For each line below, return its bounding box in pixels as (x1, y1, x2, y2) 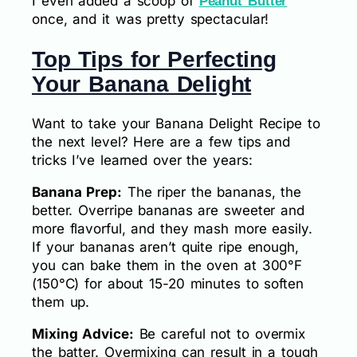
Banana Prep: (32, 184, 122, 201)
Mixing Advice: (32, 326, 134, 343)
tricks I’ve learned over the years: (32, 152, 253, 169)
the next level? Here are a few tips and (32, 134, 291, 151)
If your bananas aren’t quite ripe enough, (32, 239, 299, 256)
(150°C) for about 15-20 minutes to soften (32, 276, 304, 292)
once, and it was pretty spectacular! (32, 10, 269, 27)
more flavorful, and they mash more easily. (32, 221, 312, 237)
